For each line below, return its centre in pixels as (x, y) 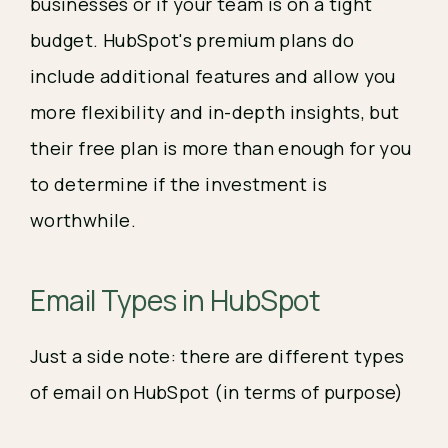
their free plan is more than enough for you (221, 148)
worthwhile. (83, 220)
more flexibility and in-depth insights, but (215, 112)
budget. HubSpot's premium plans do (192, 40)
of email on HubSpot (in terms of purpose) (217, 392)
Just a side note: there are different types (217, 356)
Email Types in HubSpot (175, 300)
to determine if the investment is (178, 184)
